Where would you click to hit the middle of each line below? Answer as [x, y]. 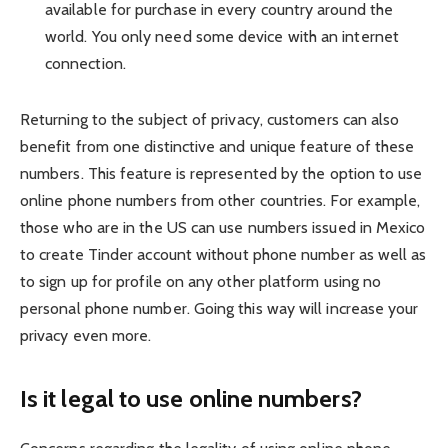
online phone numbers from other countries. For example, [220, 200]
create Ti [70, 254]
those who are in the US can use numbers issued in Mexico [223, 227]
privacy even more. [86, 335]
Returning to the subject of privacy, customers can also [210, 119]
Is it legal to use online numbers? [191, 398]
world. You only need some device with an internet [222, 37]
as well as [390, 254]
